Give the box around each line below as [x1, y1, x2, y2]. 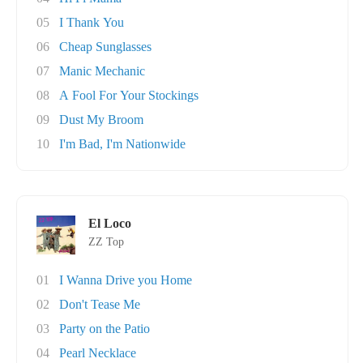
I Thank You [59, 15, 124, 29]
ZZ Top [88, 236, 124, 248]
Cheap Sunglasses [59, 40, 152, 53]
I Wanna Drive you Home [59, 273, 192, 287]
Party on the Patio [59, 322, 150, 335]
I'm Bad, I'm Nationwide [59, 137, 186, 151]
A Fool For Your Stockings [59, 88, 199, 102]
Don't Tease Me [59, 297, 140, 311]
